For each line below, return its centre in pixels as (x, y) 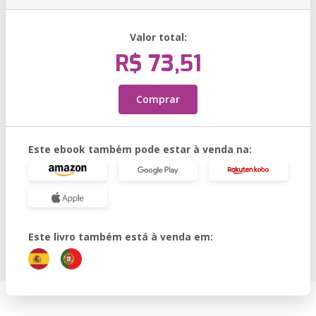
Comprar (158, 99)
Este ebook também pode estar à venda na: (140, 149)
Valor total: (158, 37)
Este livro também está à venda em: (121, 237)
